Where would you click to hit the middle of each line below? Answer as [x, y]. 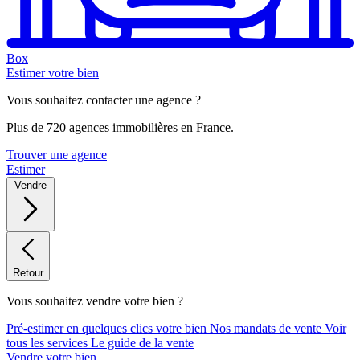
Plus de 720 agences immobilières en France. [120, 127]
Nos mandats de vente [267, 328]
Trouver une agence [57, 154]
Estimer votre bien [53, 72]
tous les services [49, 342]
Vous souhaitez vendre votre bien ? [95, 301]
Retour [28, 272]
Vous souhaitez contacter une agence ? [104, 100]
